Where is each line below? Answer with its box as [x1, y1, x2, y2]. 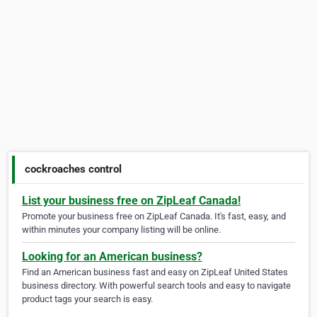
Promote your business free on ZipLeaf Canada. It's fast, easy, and [22, 211, 286, 222]
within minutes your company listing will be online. [22, 224, 221, 236]
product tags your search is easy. [22, 294, 153, 305]
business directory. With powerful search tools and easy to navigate [22, 280, 291, 292]
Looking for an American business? [22, 250, 202, 264]
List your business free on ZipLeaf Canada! [22, 194, 241, 208]
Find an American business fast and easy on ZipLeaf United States [22, 267, 288, 278]
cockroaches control [25, 162, 122, 175]
